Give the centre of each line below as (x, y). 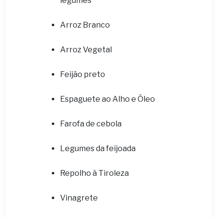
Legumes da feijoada (98, 148)
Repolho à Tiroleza (94, 173)
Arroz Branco (85, 25)
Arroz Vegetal (86, 50)
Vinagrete (79, 198)
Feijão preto (83, 74)
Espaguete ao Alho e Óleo (108, 99)
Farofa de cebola (91, 124)
